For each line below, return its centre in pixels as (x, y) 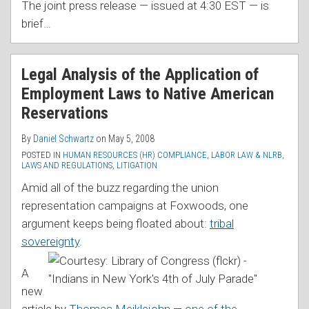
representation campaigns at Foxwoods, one (135, 205)
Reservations (65, 113)
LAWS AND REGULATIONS (67, 165)
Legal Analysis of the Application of (140, 74)
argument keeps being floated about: (116, 223)
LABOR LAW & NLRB (247, 154)
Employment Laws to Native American (148, 93)
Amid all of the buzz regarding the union (120, 187)
